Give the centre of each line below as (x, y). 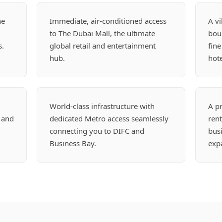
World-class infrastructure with (102, 106)
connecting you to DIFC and (97, 131)
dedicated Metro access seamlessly (109, 119)
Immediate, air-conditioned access (108, 21)
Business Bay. (73, 143)
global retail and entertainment (103, 46)
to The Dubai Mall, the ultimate (103, 33)
